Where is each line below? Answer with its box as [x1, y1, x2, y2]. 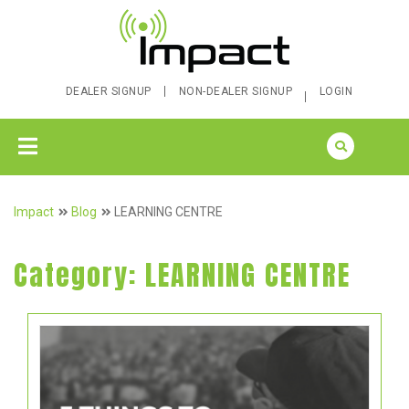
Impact [14, 204, 54, 219]
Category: [14, 255, 145, 296]
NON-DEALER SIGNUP [178, 85, 292, 98]
